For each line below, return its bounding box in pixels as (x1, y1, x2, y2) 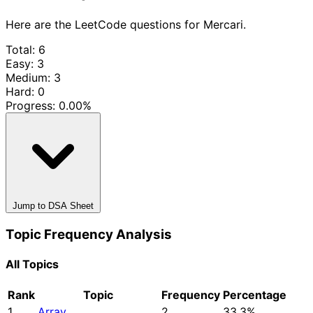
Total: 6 (6, 42, 45, 57)
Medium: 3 (6, 70, 61, 85)
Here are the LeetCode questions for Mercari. (6, 17, 246, 31)
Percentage (223, 288, 286, 303)
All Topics (6, 256, 59, 271)
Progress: (6, 98, 59, 112)
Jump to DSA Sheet (13, 200, 94, 211)
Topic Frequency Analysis (6, 226, 172, 242)
